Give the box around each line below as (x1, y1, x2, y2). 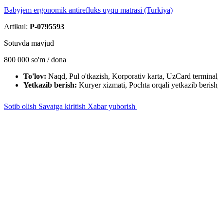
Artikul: (4, 22, 30, 31)
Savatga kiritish (38, 102, 88, 110)
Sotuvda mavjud (4, 39, 54, 47)
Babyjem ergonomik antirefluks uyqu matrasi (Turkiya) (4, 6, 173, 14)
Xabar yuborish (88, 102, 137, 110)
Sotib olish (4, 102, 38, 110)
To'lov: (23, 72, 48, 80)
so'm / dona (31, 55, 66, 64)
